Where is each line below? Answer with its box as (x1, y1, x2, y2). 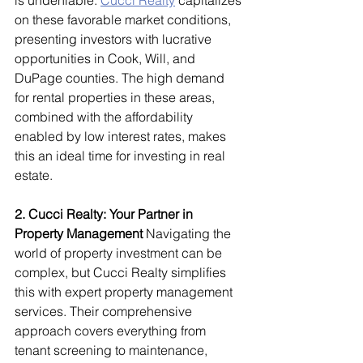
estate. (15, 167, 53, 184)
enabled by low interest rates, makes (15, 128, 229, 145)
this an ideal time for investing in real (15, 147, 228, 164)
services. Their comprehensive (15, 303, 195, 320)
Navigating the (143, 225, 234, 242)
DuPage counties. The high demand (15, 70, 228, 87)
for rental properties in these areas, (15, 89, 218, 106)
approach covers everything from (15, 322, 209, 340)
